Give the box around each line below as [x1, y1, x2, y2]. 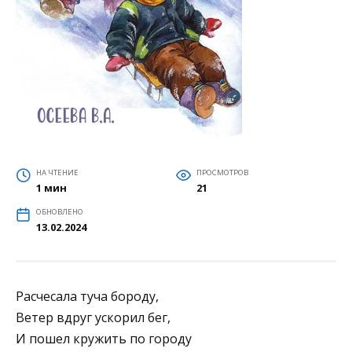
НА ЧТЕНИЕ [35, 167, 79, 178]
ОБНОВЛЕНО [35, 206, 83, 217]
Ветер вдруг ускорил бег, [16, 308, 170, 326]
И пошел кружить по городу [16, 329, 192, 347]
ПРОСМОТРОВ [196, 167, 248, 178]
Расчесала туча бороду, [16, 287, 159, 305]
